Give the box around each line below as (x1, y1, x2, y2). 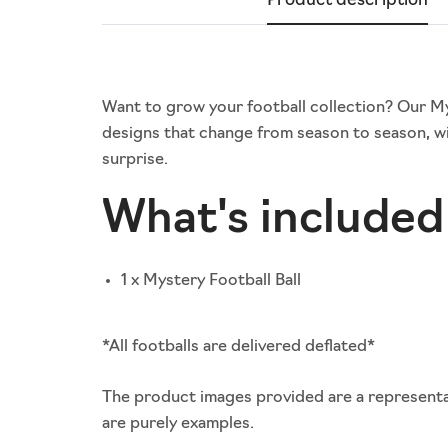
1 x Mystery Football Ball (121, 272, 301, 289)
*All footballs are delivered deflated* (102, 338, 375, 355)
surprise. (102, 151, 168, 168)
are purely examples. (102, 415, 258, 432)
